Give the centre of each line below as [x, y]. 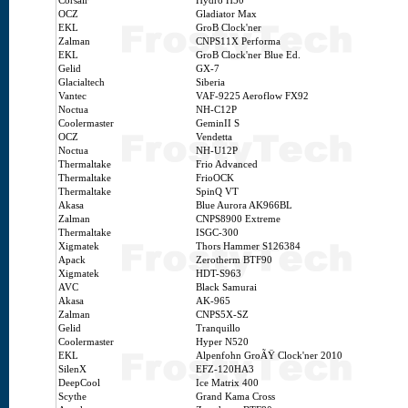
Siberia [210, 82]
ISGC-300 [217, 233]
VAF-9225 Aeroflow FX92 [252, 96]
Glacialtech [82, 82]
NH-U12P [217, 151]
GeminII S [218, 123]
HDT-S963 [219, 274]
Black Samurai [226, 287]
